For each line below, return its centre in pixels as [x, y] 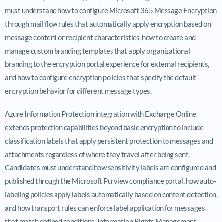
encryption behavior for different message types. [78, 90]
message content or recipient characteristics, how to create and [100, 37]
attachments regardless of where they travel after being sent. [97, 154]
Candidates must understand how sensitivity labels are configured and [110, 167]
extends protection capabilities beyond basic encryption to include [104, 127]
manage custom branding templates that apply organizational [97, 50]
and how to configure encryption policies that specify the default [101, 77]
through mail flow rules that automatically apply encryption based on [108, 24]
